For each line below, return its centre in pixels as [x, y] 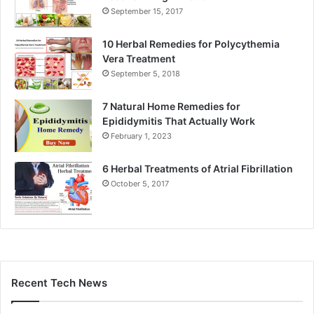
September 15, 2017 [147, 12]
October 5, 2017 [140, 184]
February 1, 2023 [141, 136]
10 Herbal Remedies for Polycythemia [191, 44]
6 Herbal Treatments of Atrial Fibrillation [198, 169]
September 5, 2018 [145, 74]
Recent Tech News [59, 283]
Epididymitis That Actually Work [179, 121]
